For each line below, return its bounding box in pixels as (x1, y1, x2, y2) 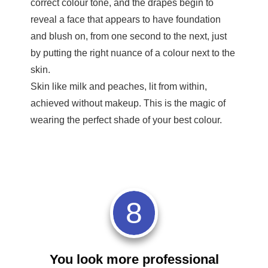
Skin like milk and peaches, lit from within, (31, 81, 207, 92)
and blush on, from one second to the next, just (31, 31, 227, 41)
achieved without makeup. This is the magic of (31, 98, 226, 108)
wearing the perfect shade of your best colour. (31, 114, 222, 125)
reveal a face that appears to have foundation (31, 14, 221, 25)
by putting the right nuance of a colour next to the (31, 47, 235, 58)
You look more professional (49, 251, 219, 267)
